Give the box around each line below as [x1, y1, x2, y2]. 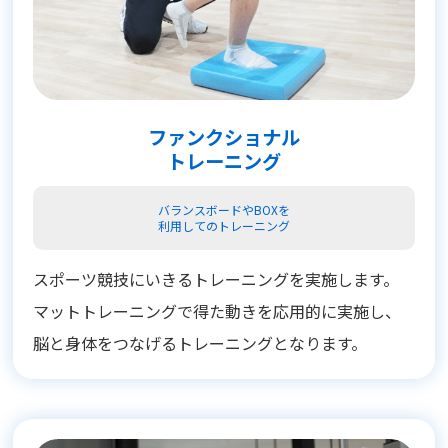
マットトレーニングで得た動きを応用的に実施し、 [33, 298, 402, 323]
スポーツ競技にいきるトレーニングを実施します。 [33, 266, 400, 291]
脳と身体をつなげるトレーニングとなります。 [33, 330, 368, 355]
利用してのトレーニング [158, 217, 290, 235]
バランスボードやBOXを [158, 201, 290, 219]
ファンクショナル [148, 123, 300, 152]
